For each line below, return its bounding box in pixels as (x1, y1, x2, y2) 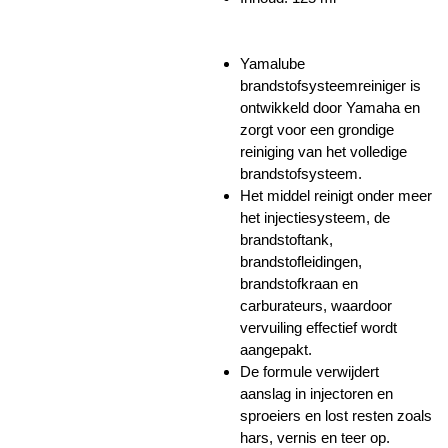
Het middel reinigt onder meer (240, 187, 432, 205)
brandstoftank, (240, 231, 333, 249)
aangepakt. (240, 341, 312, 359)
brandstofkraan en (240, 275, 358, 293)
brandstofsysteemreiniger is (240, 77, 421, 95)
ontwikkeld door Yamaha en (240, 99, 420, 117)
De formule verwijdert (240, 363, 379, 381)
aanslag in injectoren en (240, 385, 393, 403)
